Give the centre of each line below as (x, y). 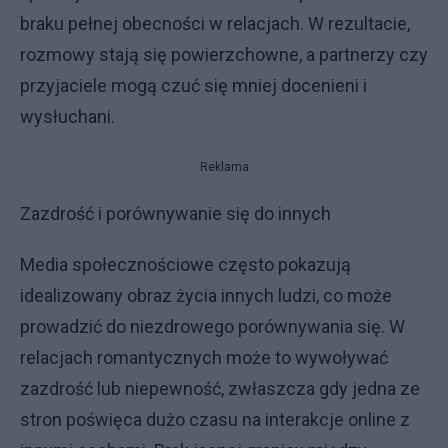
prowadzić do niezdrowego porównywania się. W (212, 326)
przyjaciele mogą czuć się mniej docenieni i (193, 85)
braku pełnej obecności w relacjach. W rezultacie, (215, 23)
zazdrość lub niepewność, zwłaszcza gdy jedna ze (220, 388)
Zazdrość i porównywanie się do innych (175, 213)
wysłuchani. (67, 116)
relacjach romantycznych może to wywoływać (204, 357)
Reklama (224, 166)
